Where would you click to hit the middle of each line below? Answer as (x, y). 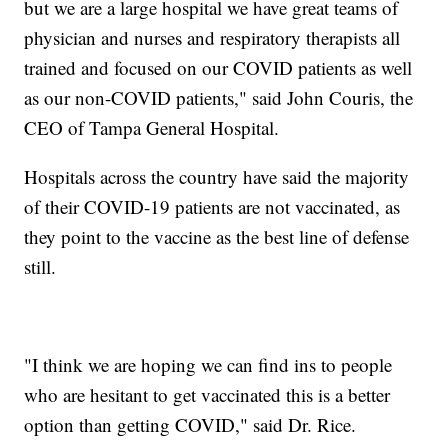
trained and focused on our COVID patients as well (218, 67)
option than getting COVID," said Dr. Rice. (190, 424)
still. (40, 266)
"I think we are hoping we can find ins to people (208, 364)
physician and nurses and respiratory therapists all (212, 37)
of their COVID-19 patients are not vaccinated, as (212, 206)
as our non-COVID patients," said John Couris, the (219, 97)
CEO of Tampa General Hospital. (152, 127)
